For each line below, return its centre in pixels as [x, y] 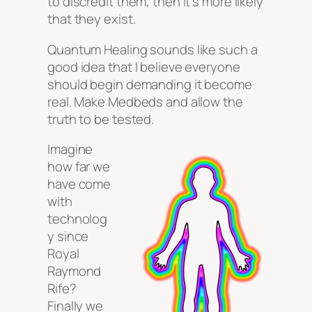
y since [68, 236]
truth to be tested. [101, 119]
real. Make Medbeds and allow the [145, 101]
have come [79, 184]
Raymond [75, 271]
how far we [79, 167]
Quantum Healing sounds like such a [153, 49]
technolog [78, 219]
